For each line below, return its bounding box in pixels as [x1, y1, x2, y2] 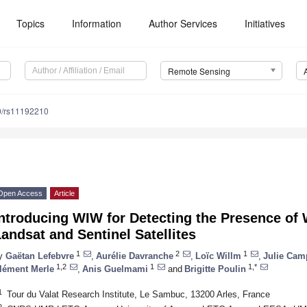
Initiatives [245, 16, 286, 30]
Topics [16, 16, 45, 30]
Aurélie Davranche [96, 250, 173, 261]
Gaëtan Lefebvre [5, 250, 74, 261]
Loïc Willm [195, 250, 241, 261]
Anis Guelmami [82, 263, 148, 274]
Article [54, 189, 75, 198]
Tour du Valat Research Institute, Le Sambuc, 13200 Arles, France [6, 288, 270, 299]
